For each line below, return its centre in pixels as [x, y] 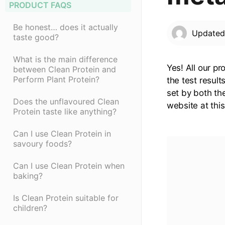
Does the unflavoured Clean [66, 102]
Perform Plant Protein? [56, 80]
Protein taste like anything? [65, 112]
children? [30, 208]
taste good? [36, 37]
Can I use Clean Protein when [69, 166]
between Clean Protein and [65, 70]
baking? [28, 176]
